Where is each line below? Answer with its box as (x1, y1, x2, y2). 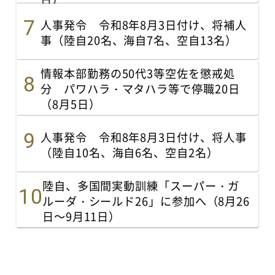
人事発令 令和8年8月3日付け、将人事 (41, 129, 247, 145)
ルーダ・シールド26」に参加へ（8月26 (42, 193, 250, 209)
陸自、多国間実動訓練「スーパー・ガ (42, 177, 240, 194)
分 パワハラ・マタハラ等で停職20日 (41, 80, 240, 97)
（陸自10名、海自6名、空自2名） (41, 144, 219, 161)
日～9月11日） (42, 208, 121, 225)
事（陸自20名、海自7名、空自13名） (41, 32, 237, 48)
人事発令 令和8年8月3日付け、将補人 (41, 17, 247, 33)
